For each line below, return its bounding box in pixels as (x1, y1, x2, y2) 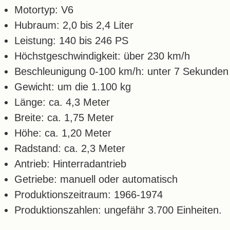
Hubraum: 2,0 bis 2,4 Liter (14, 19, 133, 31)
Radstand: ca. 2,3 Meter (14, 142, 125, 154)
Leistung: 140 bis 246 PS (14, 34, 128, 46)
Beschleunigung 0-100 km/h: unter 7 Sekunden (14, 65, 228, 77)
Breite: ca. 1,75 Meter (14, 111, 114, 123)
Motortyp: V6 (14, 4, 73, 15)
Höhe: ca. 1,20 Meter (14, 127, 111, 139)
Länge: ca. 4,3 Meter (14, 96, 110, 108)
